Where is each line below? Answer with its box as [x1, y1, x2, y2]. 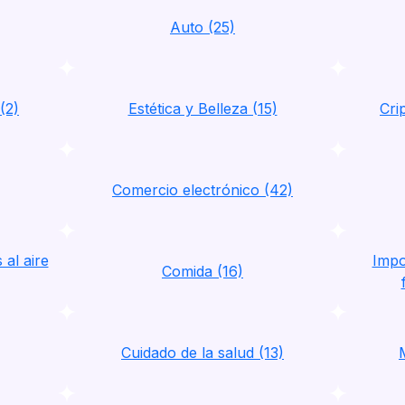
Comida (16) [162, 262, 243, 280]
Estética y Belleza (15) [127, 99, 278, 118]
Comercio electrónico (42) [112, 181, 293, 199]
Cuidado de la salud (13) [121, 344, 284, 362]
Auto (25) [170, 18, 235, 36]
